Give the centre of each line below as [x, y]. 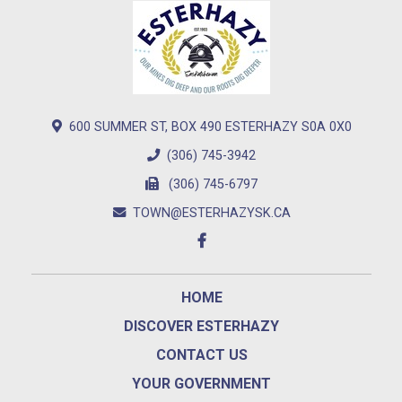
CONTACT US [201, 354]
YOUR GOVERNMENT [201, 383]
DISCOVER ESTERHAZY [201, 326]
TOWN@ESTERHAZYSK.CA [211, 214]
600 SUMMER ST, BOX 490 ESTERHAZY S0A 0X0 [210, 127]
